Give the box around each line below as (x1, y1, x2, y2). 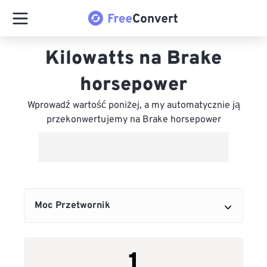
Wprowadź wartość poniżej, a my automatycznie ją (27, 100, 240, 111)
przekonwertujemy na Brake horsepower (46, 114, 221, 126)
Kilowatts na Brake (45, 47, 222, 71)
